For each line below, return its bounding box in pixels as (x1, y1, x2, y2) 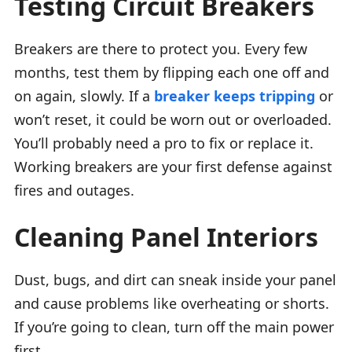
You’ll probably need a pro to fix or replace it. (14, 133, 313, 152)
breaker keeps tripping (154, 86, 315, 105)
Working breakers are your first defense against (14, 156, 332, 176)
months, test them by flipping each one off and (14, 62, 329, 82)
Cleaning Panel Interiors (14, 219, 318, 254)
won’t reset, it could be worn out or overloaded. (14, 109, 332, 129)
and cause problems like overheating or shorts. (14, 293, 329, 313)
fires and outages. (14, 180, 134, 200)
